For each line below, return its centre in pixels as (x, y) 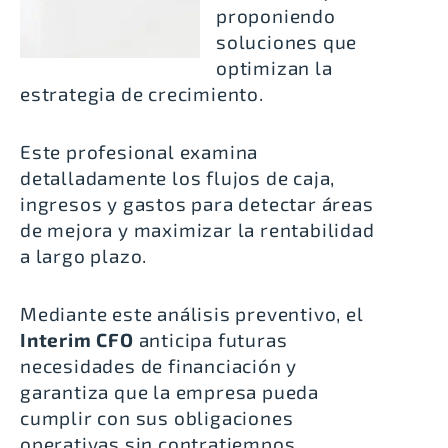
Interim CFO (79, 339)
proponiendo (276, 15)
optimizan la (274, 67)
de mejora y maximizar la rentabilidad (197, 229)
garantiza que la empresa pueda (169, 391)
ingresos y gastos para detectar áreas (197, 203)
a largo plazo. (84, 255)
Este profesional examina (139, 151)
